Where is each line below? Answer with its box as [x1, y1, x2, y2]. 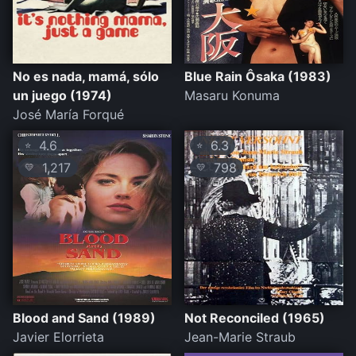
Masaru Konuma [184, 87, 280, 104]
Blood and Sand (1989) [13, 310, 156, 327]
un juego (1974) [13, 87, 112, 104]
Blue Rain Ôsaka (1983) [184, 68, 331, 85]
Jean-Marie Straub [184, 329, 296, 346]
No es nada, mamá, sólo [13, 68, 159, 85]
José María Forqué [13, 106, 124, 123]
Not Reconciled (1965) [184, 310, 325, 327]
